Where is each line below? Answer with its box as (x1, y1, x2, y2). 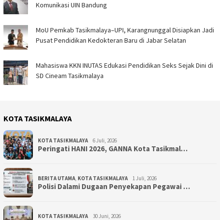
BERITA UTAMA (38, 175, 75, 182)
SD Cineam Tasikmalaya (36, 71, 104, 81)
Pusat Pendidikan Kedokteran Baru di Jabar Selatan (36, 36, 186, 45)
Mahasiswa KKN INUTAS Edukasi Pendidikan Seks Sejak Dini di (36, 61, 213, 70)
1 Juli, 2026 (133, 175, 157, 182)
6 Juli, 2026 (93, 137, 117, 144)
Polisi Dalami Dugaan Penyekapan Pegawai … (38, 182, 190, 192)
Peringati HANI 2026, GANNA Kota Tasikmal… (38, 144, 188, 154)
